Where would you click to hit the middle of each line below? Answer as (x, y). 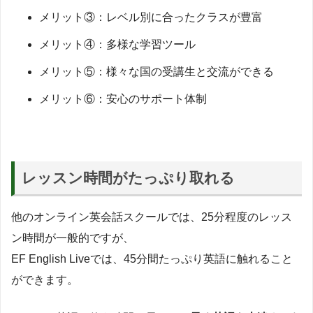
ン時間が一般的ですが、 (73, 238)
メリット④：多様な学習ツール (117, 44)
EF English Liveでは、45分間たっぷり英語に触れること (152, 259)
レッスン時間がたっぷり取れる (129, 178)
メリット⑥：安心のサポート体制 (123, 99)
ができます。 (45, 280)
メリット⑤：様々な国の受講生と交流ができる (156, 71)
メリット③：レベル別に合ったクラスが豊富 (151, 17)
